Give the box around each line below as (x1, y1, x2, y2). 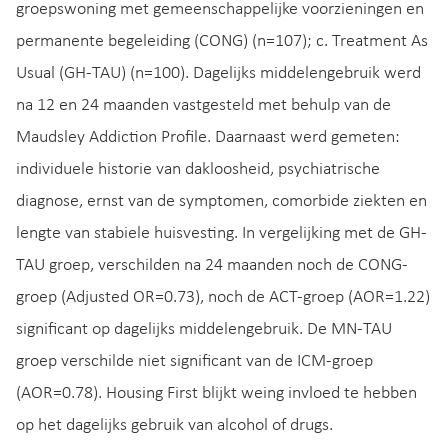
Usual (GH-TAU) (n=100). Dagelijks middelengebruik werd (16, 63, 421, 83)
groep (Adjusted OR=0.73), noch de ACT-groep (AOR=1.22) (16, 287, 430, 307)
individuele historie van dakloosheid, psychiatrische (16, 159, 380, 179)
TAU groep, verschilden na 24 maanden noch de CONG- (16, 255, 408, 275)
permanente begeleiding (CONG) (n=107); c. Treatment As (16, 31, 428, 51)
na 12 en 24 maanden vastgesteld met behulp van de (16, 95, 391, 115)
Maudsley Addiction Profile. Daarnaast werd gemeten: (16, 127, 400, 147)
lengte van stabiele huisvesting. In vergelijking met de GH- (16, 223, 427, 243)
